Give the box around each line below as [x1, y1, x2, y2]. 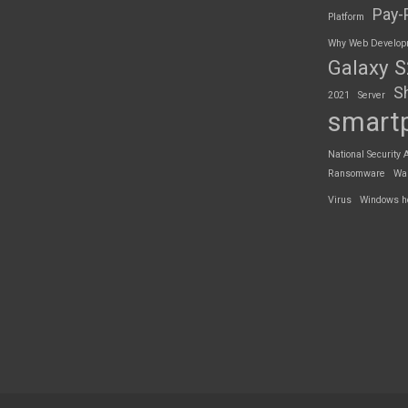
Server [357, 88, 385, 101]
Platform [327, 10, 364, 23]
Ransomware [327, 167, 385, 179]
